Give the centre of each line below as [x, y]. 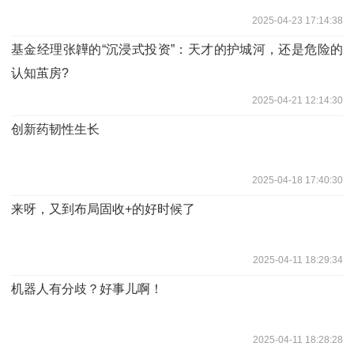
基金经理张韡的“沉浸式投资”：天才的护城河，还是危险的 [177, 49]
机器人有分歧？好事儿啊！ [87, 288]
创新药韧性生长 [55, 129]
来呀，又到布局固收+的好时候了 [103, 209]
